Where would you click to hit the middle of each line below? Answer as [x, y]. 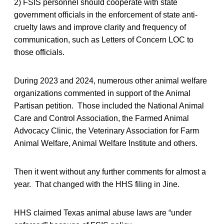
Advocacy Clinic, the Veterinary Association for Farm [106, 130]
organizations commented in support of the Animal [102, 93]
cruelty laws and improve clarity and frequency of [100, 27]
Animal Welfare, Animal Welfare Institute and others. [106, 143]
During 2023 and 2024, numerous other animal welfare [110, 80]
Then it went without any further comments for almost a [110, 171]
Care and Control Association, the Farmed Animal [101, 118]
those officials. [39, 52]
